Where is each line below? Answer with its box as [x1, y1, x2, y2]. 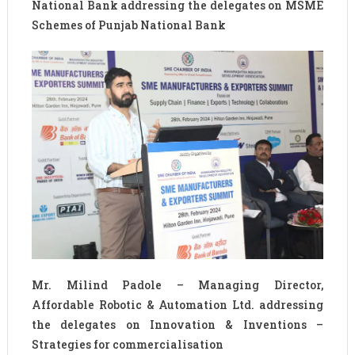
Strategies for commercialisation [31, 336, 223, 352]
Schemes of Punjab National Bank [31, 17, 226, 32]
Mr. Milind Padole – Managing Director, [31, 277, 324, 292]
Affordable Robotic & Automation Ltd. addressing [31, 296, 324, 312]
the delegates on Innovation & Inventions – [31, 316, 324, 332]
